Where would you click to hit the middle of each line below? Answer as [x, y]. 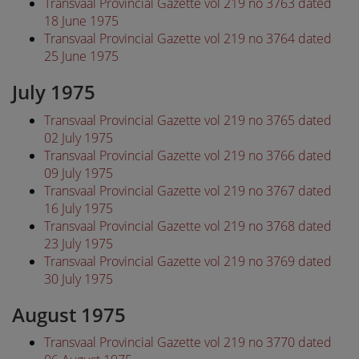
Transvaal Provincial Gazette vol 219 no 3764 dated [188, 38]
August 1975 [69, 314]
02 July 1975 [79, 137]
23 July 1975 [79, 243]
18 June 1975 [81, 21]
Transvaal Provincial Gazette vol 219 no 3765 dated [188, 120]
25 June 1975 [81, 56]
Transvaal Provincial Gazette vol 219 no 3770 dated [188, 342]
